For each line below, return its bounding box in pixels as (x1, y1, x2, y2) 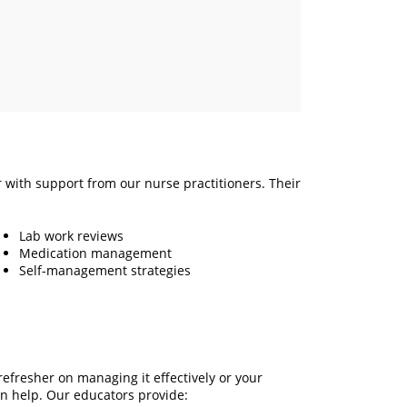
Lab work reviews (19, 227, 124, 244)
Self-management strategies (19, 262, 191, 279)
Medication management (19, 244, 172, 262)
